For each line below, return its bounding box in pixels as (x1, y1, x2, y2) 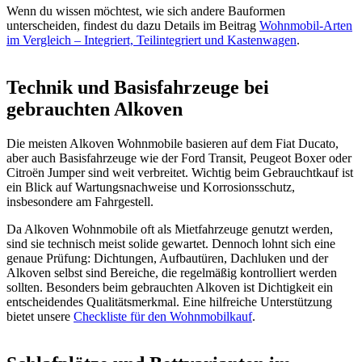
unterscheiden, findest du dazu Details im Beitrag (6, 19, 259, 33)
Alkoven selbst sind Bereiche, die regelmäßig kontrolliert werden (6, 266, 337, 280)
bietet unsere (6, 309, 74, 324)
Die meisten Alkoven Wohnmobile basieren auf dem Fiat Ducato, (6, 137, 339, 151)
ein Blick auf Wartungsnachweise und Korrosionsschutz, (6, 180, 295, 195)
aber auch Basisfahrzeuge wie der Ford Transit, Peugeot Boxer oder (6, 151, 351, 166)
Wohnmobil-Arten (259, 19, 352, 33)
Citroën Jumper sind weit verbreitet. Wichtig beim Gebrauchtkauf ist (6, 166, 353, 180)
